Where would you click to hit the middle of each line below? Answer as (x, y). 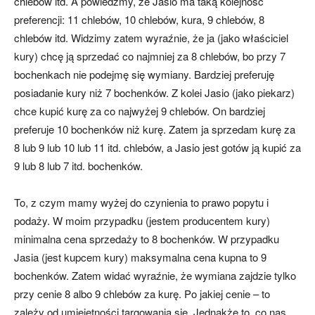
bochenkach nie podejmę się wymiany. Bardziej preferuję (144, 75)
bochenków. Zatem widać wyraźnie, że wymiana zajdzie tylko (155, 276)
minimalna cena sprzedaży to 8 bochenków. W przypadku (147, 239)
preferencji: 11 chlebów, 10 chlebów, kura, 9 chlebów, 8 (139, 20)
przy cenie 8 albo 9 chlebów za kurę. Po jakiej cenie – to (142, 294)
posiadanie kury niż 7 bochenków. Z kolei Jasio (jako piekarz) (154, 93)
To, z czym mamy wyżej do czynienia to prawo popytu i (141, 202)
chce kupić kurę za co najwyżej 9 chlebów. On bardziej (140, 111)
